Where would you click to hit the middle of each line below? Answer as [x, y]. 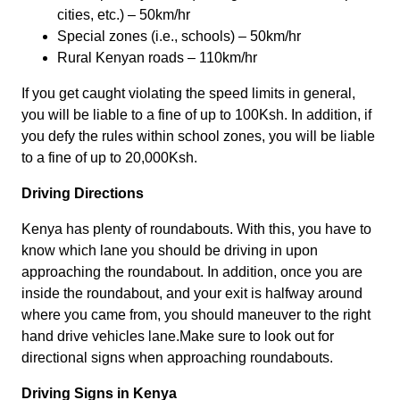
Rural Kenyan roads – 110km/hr [157, 58]
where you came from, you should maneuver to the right [196, 315]
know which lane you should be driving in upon [170, 251]
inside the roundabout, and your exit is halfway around [192, 294]
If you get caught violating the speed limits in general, [188, 94]
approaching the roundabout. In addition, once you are [192, 272]
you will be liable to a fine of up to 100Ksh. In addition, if [196, 115]
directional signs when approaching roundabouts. [177, 358]
